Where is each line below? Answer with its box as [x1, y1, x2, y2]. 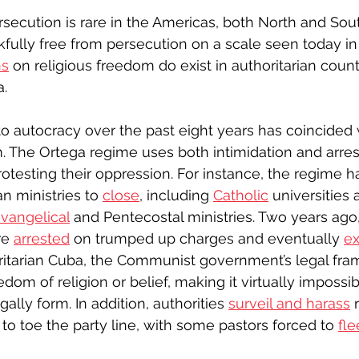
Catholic [213, 187, 268, 204]
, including [139, 187, 213, 204]
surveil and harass [228, 295, 350, 312]
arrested [14, 230, 70, 247]
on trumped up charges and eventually [70, 230, 344, 247]
